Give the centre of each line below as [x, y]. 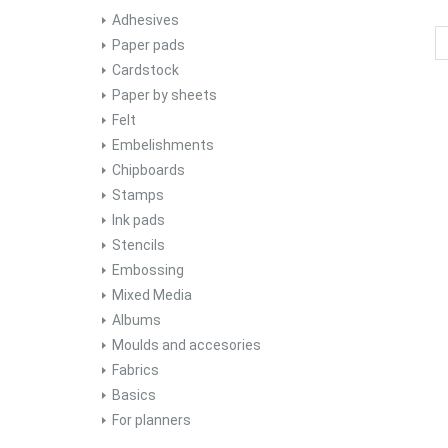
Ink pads [138, 220]
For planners [151, 420]
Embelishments [163, 145]
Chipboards [148, 170]
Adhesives [145, 20]
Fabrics [135, 370]
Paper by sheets [164, 95]
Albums [136, 320]
